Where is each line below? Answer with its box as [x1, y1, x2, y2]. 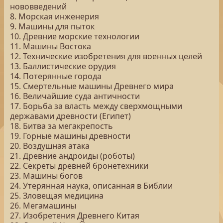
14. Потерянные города [10, 71, 102, 82]
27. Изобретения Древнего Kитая [10, 210, 139, 221]
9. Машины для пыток [10, 21, 95, 32]
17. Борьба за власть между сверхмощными [10, 101, 182, 111]
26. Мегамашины [10, 200, 76, 211]
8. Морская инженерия [10, 11, 99, 22]
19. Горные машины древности [10, 130, 130, 141]
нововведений [10, 1, 67, 12]
